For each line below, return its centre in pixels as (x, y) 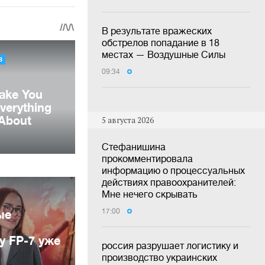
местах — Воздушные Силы (164, 54)
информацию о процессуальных (173, 171)
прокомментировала (147, 159)
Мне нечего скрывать (150, 194)
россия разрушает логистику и (170, 246)
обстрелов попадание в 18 (161, 42)
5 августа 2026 (128, 120)
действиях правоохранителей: (169, 182)
